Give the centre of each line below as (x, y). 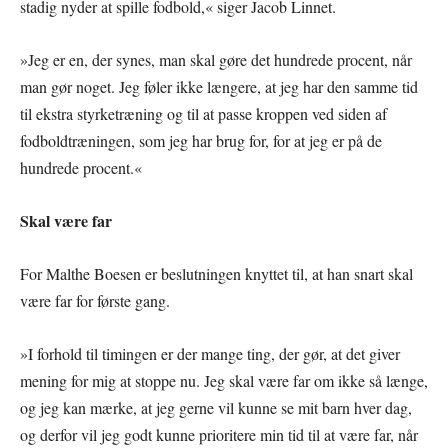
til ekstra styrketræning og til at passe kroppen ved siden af (203, 113)
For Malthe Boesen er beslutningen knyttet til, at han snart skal (216, 273)
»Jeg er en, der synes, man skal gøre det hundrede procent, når (216, 59)
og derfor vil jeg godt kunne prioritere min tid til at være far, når (219, 434)
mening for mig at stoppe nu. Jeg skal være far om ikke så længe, (224, 380)
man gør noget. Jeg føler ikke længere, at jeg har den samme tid (219, 86)
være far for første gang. (95, 300)
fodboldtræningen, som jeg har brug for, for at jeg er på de (201, 140)
